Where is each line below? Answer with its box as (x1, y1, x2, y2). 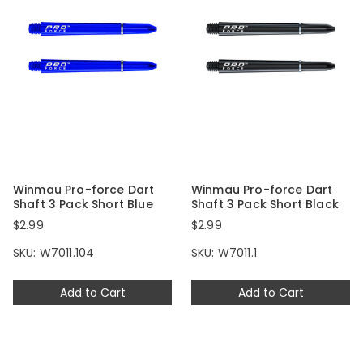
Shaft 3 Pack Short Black (191, 196, 339, 213)
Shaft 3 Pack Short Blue (13, 196, 153, 213)
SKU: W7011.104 (13, 245, 95, 262)
